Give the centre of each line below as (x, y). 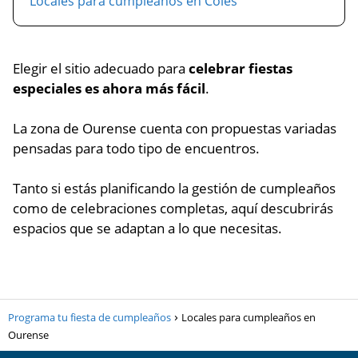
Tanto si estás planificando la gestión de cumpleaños (174, 188)
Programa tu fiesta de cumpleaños (89, 317)
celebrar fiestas (241, 68)
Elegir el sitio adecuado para (101, 68)
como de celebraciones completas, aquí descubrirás (173, 208)
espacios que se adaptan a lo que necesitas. (147, 228)
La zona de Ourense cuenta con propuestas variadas (175, 128)
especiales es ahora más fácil (109, 88)
